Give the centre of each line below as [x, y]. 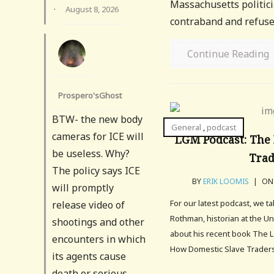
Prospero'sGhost [90, 95]
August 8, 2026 [92, 9]
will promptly [83, 187]
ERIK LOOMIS [226, 181]
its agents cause [89, 256]
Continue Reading [228, 54]
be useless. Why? [91, 153]
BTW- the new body [97, 119]
